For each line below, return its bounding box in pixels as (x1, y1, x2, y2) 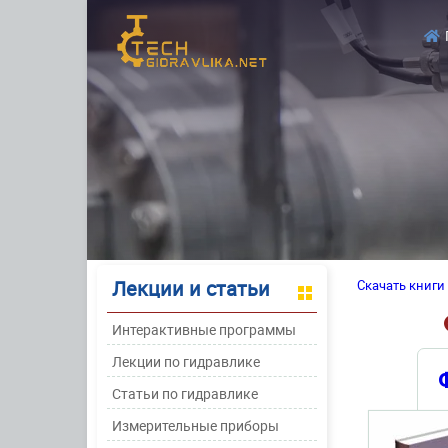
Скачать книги (357, 276, 445, 294)
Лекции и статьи (112, 275, 270, 302)
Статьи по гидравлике (112, 384, 258, 403)
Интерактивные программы (112, 320, 296, 339)
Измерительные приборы (112, 416, 279, 435)
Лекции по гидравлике (112, 352, 260, 371)
